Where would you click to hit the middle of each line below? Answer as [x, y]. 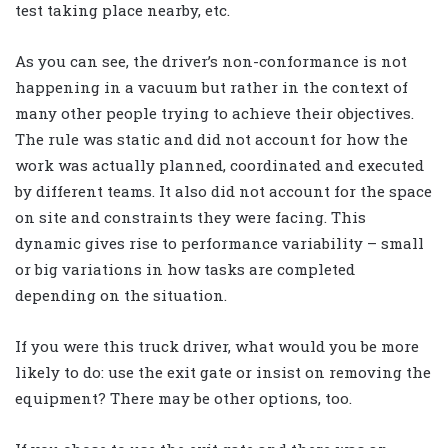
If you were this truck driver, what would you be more [217, 346]
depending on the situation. [121, 295]
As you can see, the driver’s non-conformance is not [211, 61]
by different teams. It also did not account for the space [223, 191]
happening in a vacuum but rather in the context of [211, 87]
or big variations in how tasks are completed [185, 269]
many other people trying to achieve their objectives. [214, 113]
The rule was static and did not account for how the [211, 139]
